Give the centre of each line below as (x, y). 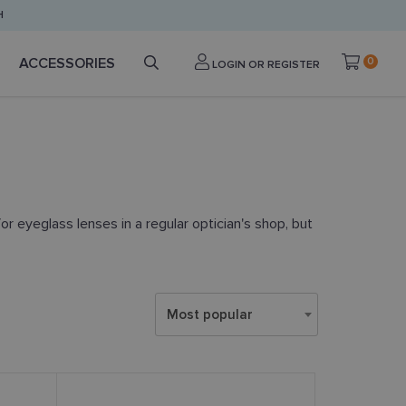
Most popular (210, 314)
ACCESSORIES (67, 63)
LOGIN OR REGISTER (264, 64)
